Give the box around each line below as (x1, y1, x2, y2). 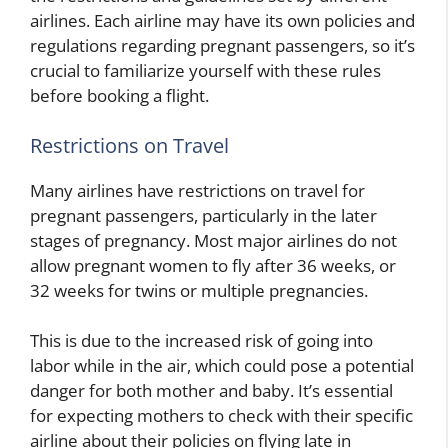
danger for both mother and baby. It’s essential (30, 379, 393, 403)
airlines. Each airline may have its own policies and (30, 9, 415, 33)
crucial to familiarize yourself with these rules (30, 59, 381, 83)
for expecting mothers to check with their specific (30, 404, 413, 428)
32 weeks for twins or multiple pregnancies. (30, 278, 368, 302)
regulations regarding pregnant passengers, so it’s (30, 34, 415, 58)
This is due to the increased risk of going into (30, 329, 373, 353)
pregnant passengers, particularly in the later (30, 203, 377, 227)
